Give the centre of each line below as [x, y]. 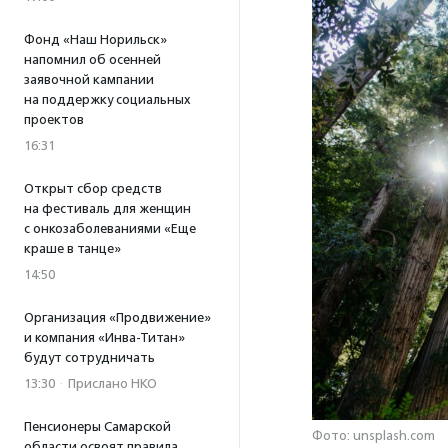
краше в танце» [72, 248]
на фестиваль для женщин [107, 208]
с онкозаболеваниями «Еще [110, 228]
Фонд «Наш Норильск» [95, 39]
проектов [54, 119]
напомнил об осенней [92, 59]
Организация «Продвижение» [117, 317]
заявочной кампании [89, 79]
